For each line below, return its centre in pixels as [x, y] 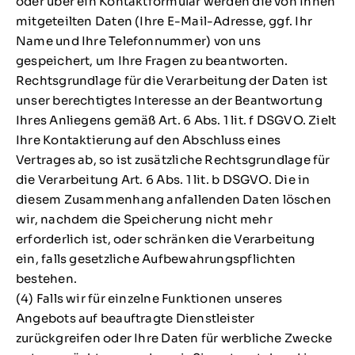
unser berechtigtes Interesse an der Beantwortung [169, 101]
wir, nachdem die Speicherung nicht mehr [144, 219]
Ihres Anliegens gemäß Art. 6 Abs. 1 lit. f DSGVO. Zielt [176, 120]
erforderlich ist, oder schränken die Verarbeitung [165, 239]
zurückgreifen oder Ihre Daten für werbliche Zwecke [174, 338]
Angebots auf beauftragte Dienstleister [135, 319]
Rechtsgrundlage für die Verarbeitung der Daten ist [172, 81]
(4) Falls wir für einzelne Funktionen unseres [149, 299]
